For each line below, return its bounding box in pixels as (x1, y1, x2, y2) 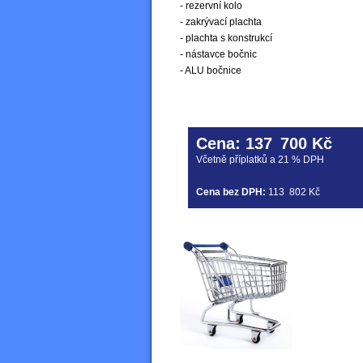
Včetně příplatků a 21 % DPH (196, 153, 324, 165)
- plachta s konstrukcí (180, 32, 272, 44)
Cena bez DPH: (196, 186, 266, 198)
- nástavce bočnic (180, 48, 257, 60)
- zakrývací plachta (180, 15, 262, 28)
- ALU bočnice (180, 64, 241, 76)
